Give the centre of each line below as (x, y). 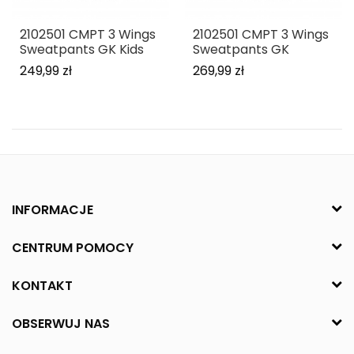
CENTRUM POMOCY (73, 247)
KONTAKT (42, 285)
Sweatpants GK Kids (82, 50)
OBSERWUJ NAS (61, 323)
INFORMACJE (53, 210)
